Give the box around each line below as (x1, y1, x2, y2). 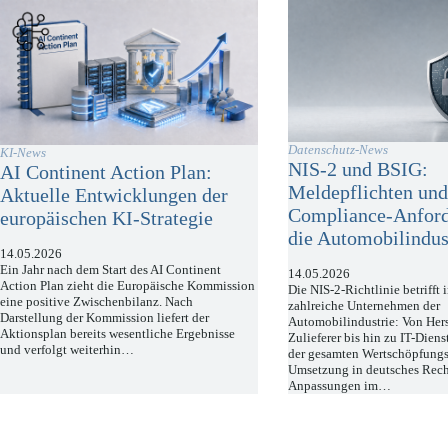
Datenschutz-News (288, 141, 389, 157)
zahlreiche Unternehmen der (288, 297, 441, 313)
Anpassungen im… (288, 377, 392, 393)
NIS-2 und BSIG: (288, 157, 429, 180)
